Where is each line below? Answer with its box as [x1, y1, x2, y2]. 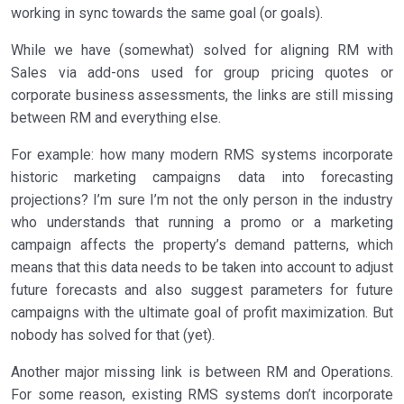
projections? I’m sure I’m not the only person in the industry [11, 191, 393, 209]
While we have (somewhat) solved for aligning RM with [11, 41, 393, 60]
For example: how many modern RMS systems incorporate [11, 146, 393, 164]
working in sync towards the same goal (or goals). [11, 5, 323, 23]
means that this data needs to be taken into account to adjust [11, 259, 393, 277]
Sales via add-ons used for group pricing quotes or [11, 64, 393, 82]
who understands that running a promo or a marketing [11, 214, 393, 232]
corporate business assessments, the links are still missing [11, 87, 393, 105]
